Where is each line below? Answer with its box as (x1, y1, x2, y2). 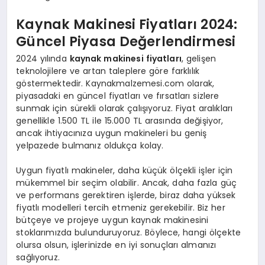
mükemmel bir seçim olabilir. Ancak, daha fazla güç (16, 177, 237, 189)
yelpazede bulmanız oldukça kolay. (16, 140, 164, 152)
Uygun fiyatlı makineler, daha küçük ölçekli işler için (16, 164, 233, 177)
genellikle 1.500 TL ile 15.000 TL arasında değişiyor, (16, 115, 224, 127)
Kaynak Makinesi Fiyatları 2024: (16, 14, 238, 34)
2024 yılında (16, 53, 70, 65)
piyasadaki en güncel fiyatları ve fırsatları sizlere (16, 90, 219, 102)
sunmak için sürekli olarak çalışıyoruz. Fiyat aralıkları (16, 102, 233, 115)
